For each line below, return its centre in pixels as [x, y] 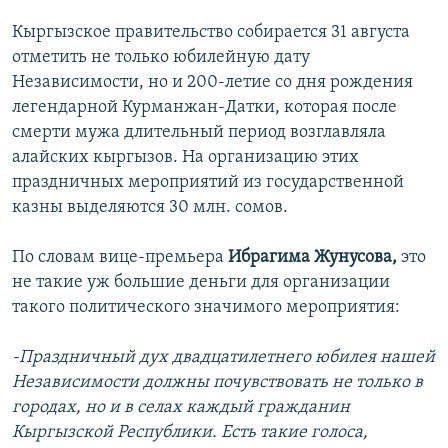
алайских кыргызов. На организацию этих [185, 158]
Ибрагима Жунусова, [312, 258]
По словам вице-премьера [120, 258]
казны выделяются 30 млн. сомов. [150, 208]
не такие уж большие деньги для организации [201, 283]
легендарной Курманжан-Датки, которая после [204, 108]
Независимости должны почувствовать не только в [217, 383]
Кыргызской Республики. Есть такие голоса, [190, 433]
